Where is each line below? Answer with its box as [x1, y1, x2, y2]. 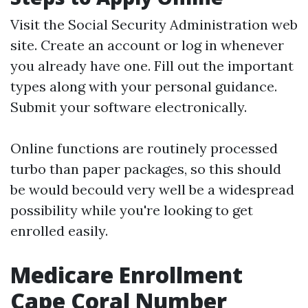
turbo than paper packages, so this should [10, 160, 281, 177]
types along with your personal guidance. [10, 78, 277, 95]
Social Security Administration [68, 16, 268, 33]
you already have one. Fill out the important [10, 57, 294, 74]
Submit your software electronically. [10, 98, 247, 115]
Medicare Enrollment [10, 260, 243, 289]
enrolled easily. [10, 222, 108, 239]
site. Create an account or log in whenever [10, 36, 284, 54]
